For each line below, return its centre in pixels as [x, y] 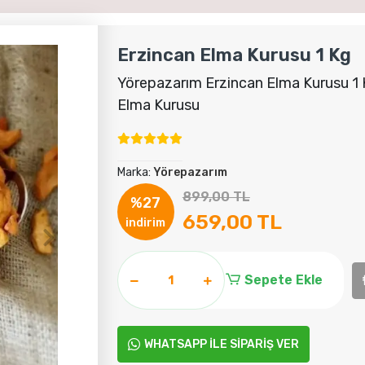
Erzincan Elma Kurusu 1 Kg [234, 55]
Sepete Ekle [284, 280]
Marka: [135, 172]
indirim [146, 223]
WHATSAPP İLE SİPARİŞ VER [221, 344]
